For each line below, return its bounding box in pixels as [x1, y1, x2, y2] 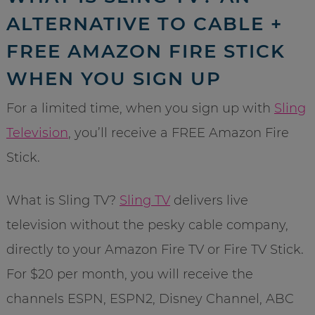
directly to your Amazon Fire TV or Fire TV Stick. [6, 242, 304, 258]
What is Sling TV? [6, 193, 120, 209]
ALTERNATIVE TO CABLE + [6, 13, 283, 36]
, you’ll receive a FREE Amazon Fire [67, 125, 289, 141]
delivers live [169, 193, 248, 209]
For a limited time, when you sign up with [6, 101, 274, 117]
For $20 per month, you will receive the [6, 266, 253, 283]
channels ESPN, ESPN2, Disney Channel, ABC [6, 291, 294, 307]
